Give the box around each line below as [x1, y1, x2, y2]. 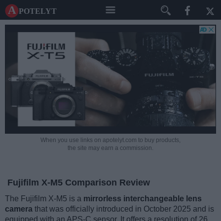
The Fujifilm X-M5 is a [5, 194, 83, 203]
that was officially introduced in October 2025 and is [33, 205, 214, 214]
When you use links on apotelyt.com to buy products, [40, 137, 181, 144]
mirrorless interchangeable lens [83, 194, 202, 203]
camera [5, 205, 33, 214]
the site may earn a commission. [68, 145, 153, 152]
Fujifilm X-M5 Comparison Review [7, 178, 150, 188]
